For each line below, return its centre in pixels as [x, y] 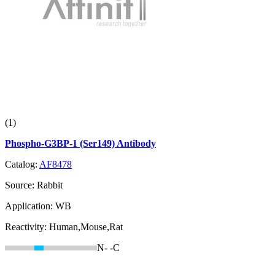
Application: [30, 206]
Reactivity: [27, 227]
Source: [21, 185]
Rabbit [50, 185]
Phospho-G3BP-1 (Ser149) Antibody [80, 144]
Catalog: [22, 165]
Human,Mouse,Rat [86, 227]
